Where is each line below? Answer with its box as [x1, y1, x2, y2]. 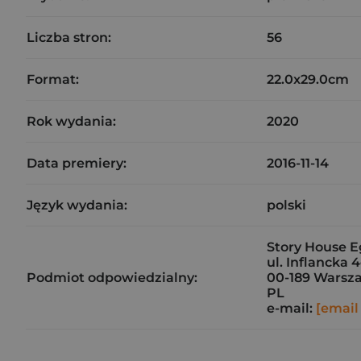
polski [267, 197, 306, 213]
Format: [27, 72, 79, 87]
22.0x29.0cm [267, 72, 349, 87]
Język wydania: [27, 197, 127, 213]
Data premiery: [27, 156, 127, 171]
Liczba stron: [27, 30, 111, 45]
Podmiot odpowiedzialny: [27, 270, 197, 285]
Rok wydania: [27, 114, 116, 129]
